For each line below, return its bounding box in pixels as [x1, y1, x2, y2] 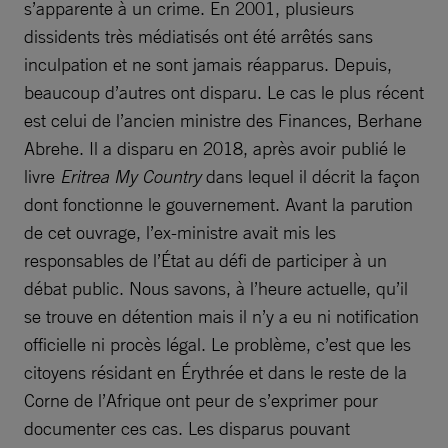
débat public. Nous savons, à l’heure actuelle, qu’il [24, 277, 408, 299]
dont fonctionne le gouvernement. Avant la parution [24, 193, 413, 215]
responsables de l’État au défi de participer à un [24, 249, 387, 271]
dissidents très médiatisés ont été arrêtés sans [24, 25, 373, 47]
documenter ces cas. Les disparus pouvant [24, 417, 350, 439]
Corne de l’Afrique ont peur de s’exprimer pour [24, 389, 378, 411]
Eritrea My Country [60, 165, 201, 187]
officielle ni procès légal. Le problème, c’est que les [24, 333, 411, 355]
